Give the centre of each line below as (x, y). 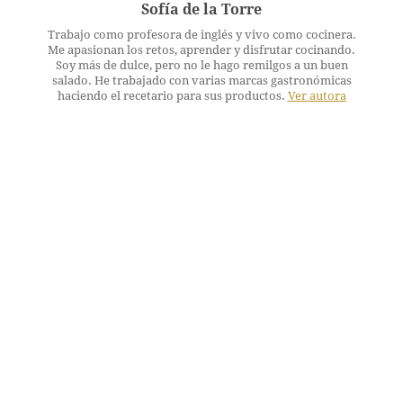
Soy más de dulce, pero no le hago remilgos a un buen (201, 66)
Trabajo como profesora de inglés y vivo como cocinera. (201, 35)
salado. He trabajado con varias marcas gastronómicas (201, 81)
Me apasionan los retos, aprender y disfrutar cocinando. (201, 50)
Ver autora (317, 96)
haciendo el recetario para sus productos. (172, 96)
